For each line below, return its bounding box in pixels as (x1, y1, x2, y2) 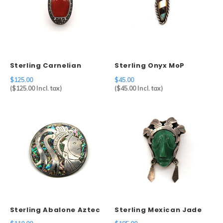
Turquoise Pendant (114, 70, 190, 80)
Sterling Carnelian (9, 61, 82, 70)
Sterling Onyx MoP (114, 61, 185, 70)
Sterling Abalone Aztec (9, 205, 101, 215)
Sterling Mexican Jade (114, 205, 202, 215)
